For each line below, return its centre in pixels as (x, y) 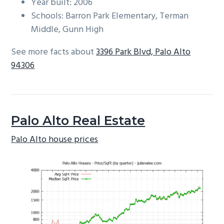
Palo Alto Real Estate (78, 120)
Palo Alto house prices (55, 139)
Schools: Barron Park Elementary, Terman (110, 16)
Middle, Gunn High (67, 30)
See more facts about (54, 52)
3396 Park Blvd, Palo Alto (143, 52)
